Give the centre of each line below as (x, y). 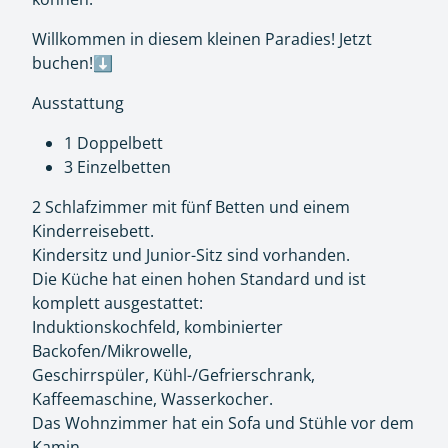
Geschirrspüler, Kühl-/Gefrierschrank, (173, 375)
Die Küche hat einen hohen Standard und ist (199, 279)
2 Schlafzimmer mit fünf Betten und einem (191, 207)
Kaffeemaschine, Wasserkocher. (152, 399)
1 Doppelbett (113, 143)
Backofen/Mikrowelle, (112, 351)
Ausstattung (78, 103)
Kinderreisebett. (93, 231)
